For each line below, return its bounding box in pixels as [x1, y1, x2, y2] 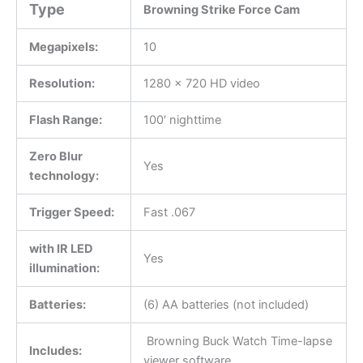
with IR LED [28, 241, 93, 256]
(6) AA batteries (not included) [143, 297, 309, 312]
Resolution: [28, 75, 95, 91]
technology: [28, 168, 99, 183]
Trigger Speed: [28, 204, 114, 220]
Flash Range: [28, 112, 102, 127]
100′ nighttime [143, 112, 221, 127]
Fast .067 [143, 204, 195, 220]
